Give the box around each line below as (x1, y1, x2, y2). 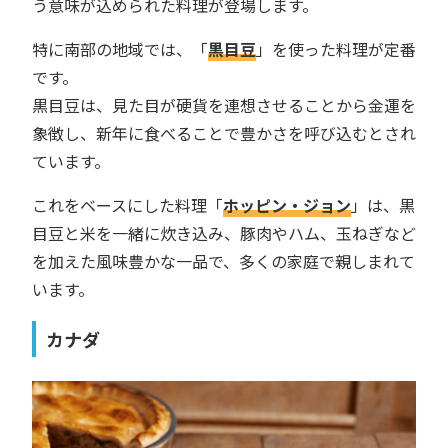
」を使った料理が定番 (256, 37, 416, 62)
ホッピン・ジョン (223, 193, 351, 218)
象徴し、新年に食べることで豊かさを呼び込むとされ (32, 121, 416, 146)
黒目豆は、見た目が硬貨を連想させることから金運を (32, 93, 416, 118)
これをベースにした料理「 (32, 193, 223, 218)
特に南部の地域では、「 (32, 37, 208, 62)
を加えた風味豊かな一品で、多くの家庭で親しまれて (32, 249, 415, 274)
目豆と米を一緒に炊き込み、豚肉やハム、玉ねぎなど (32, 221, 416, 246)
